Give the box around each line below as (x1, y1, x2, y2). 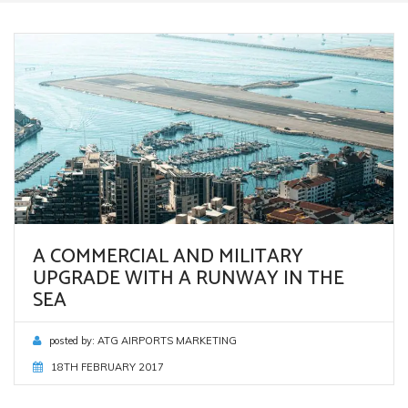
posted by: (49, 334, 95, 348)
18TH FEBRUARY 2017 (51, 361, 164, 374)
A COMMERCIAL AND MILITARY (33, 236, 303, 270)
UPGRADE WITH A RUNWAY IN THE (33, 258, 344, 292)
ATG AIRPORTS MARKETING (97, 334, 237, 348)
